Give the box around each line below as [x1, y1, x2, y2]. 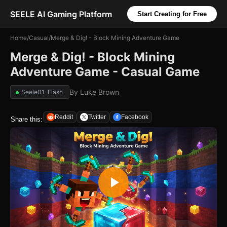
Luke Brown [80, 88, 119, 96]
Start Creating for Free [137, 10, 207, 18]
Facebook [121, 113, 148, 121]
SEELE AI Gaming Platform [10, 9, 112, 19]
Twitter [88, 113, 106, 121]
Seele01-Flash [21, 88, 63, 96]
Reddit [55, 113, 73, 121]
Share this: [11, 115, 43, 123]
